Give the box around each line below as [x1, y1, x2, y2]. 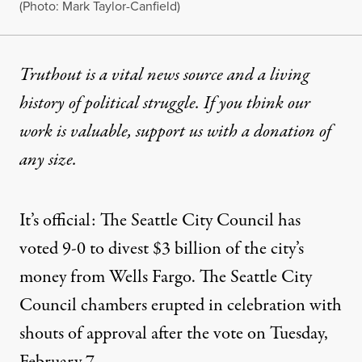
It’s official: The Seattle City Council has [19, 208, 301, 234]
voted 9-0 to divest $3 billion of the [19, 236, 271, 262]
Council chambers [19, 293, 151, 318]
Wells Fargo [109, 264, 192, 290]
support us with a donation [136, 119, 315, 145]
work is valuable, [19, 119, 136, 145]
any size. [19, 147, 77, 173]
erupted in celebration [151, 293, 305, 318]
